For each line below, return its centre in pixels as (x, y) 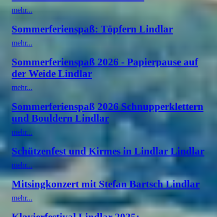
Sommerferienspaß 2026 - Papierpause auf (105, 62)
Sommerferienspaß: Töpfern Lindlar (92, 29)
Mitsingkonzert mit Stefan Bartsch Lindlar (106, 184)
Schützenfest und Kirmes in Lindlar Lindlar (108, 151)
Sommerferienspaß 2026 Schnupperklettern (108, 106)
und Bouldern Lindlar (60, 118)
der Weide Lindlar (52, 73)
